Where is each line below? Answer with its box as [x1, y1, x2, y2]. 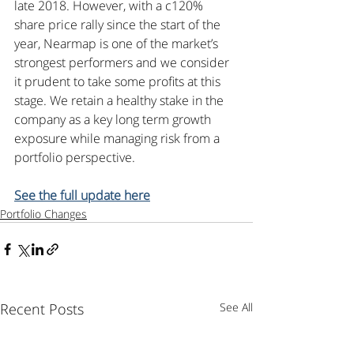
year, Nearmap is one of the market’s [14, 35, 221, 52]
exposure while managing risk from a [14, 130, 223, 147]
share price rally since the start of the [14, 16, 224, 33]
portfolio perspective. [14, 149, 135, 166]
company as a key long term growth [14, 111, 214, 128]
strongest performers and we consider [14, 54, 232, 71]
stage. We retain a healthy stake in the [14, 92, 227, 109]
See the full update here [14, 186, 150, 204]
